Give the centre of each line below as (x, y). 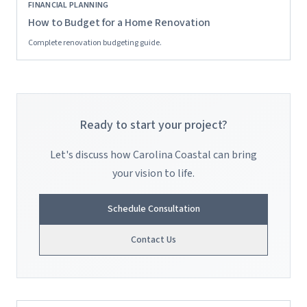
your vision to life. (153, 173)
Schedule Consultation (153, 209)
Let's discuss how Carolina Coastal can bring (153, 155)
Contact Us (153, 240)
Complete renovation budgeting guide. (95, 43)
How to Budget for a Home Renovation (119, 23)
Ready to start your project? (153, 125)
